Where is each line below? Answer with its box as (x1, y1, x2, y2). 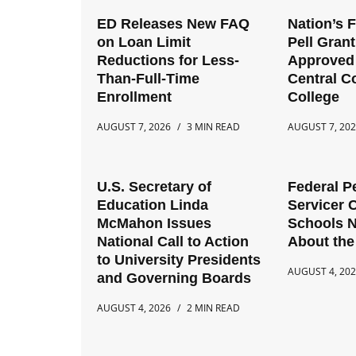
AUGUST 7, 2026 (97, 120, 171, 133)
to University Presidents (97, 252, 261, 268)
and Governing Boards (97, 270, 251, 286)
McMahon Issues (97, 215, 211, 231)
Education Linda (97, 197, 208, 213)
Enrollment (97, 89, 172, 105)
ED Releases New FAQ (97, 16, 250, 32)
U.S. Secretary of (97, 179, 211, 195)
